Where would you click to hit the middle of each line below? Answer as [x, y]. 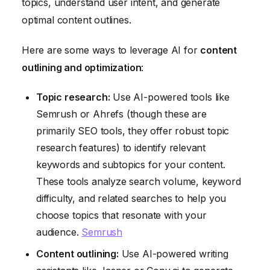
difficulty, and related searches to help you [131, 199]
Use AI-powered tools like [170, 97]
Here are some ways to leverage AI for [111, 50]
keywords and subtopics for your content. [131, 165]
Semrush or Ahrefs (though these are [121, 114]
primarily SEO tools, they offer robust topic [133, 131]
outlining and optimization [82, 67]
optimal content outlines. [77, 20]
